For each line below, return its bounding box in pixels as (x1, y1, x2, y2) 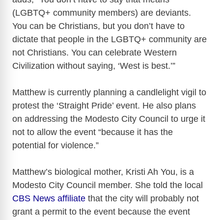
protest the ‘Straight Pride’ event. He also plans (12, 100, 196, 110)
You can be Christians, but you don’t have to (12, 21, 185, 31)
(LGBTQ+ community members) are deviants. (12, 7, 191, 18)
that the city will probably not (85, 193, 199, 203)
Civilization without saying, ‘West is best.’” (12, 60, 175, 71)
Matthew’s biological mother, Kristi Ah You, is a (12, 166, 194, 177)
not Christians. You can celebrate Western (12, 47, 177, 57)
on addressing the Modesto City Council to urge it (12, 113, 205, 124)
